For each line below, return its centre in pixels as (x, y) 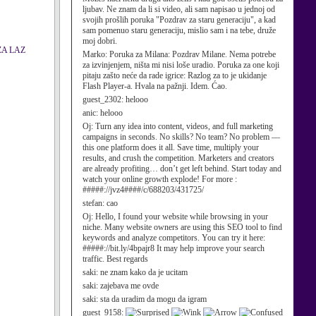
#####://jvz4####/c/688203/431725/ (143, 190)
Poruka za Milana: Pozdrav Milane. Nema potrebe (193, 54)
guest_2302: (104, 99)
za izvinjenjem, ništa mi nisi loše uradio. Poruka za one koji (181, 65)
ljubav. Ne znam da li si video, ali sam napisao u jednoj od (179, 9)
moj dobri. (100, 41)
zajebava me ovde (129, 286)
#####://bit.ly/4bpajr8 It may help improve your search (174, 248)
